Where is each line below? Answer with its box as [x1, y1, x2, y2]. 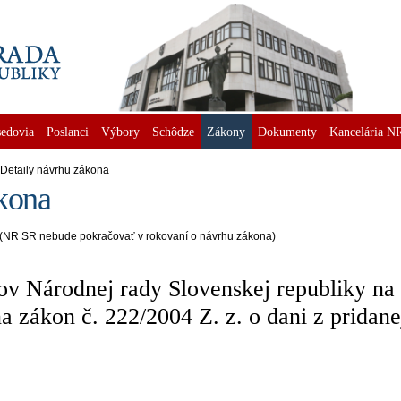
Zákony [207, 124, 245, 139]
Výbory [101, 124, 140, 139]
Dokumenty [258, 124, 317, 139]
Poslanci [47, 124, 89, 139]
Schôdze [152, 124, 194, 139]
